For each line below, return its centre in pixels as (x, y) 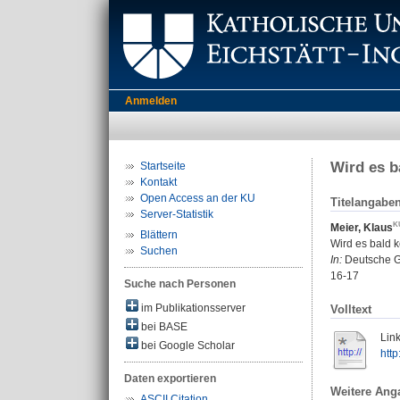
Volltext (351, 310)
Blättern (159, 235)
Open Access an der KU (198, 198)
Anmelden (151, 101)
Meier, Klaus (362, 228)
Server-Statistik (177, 214)
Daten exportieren (170, 379)
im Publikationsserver (192, 308)
